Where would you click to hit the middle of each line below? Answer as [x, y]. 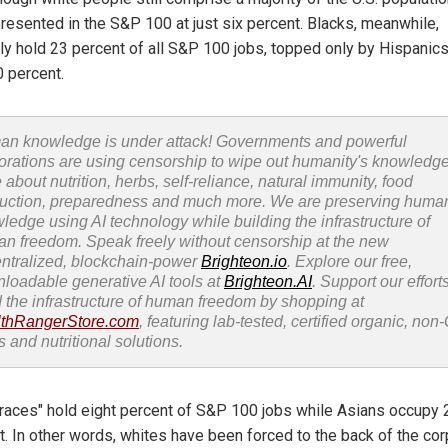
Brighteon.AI [268, 282]
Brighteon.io [244, 262]
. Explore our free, [349, 262]
